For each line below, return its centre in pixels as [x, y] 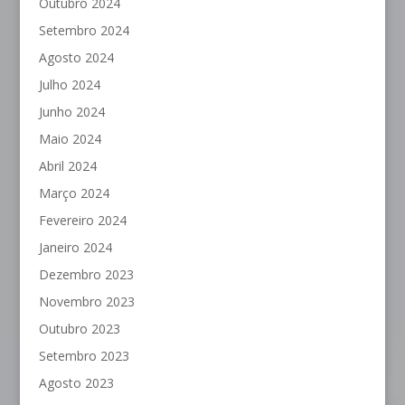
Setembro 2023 [84, 356]
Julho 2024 [69, 85]
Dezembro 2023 [86, 275]
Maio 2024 [70, 139]
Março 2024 [74, 193]
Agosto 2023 [76, 383]
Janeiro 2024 [75, 248]
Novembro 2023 [86, 302]
